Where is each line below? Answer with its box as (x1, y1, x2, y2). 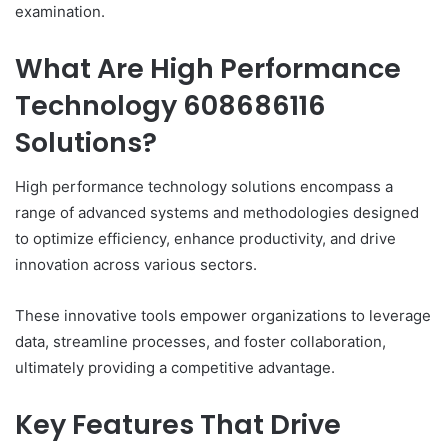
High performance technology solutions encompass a (15, 177, 393, 197)
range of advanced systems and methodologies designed (15, 203, 419, 223)
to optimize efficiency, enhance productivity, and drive (15, 229, 396, 249)
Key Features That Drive (15, 406, 341, 444)
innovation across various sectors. (15, 255, 257, 275)
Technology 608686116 (15, 86, 326, 124)
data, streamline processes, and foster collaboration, (15, 332, 386, 352)
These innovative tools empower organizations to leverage (15, 306, 431, 326)
